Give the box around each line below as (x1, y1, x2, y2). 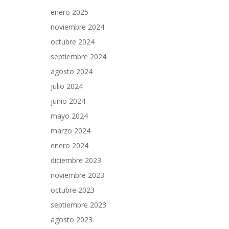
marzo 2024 (51, 126, 90, 135)
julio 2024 (51, 81, 83, 91)
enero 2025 (51, 7, 88, 17)
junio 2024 (51, 96, 85, 106)
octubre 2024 (51, 37, 95, 47)
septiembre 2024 (51, 52, 106, 61)
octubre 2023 (51, 185, 95, 195)
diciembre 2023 (51, 155, 101, 165)
